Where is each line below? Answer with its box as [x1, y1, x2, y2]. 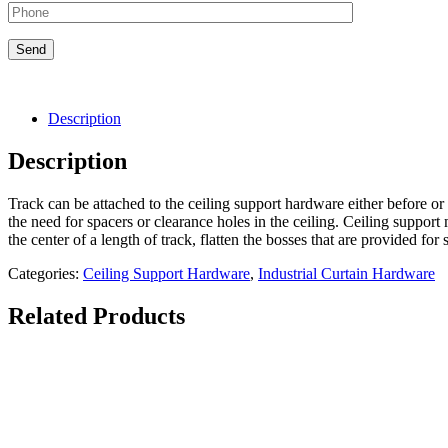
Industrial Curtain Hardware [258, 264, 435, 282]
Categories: [8, 264, 83, 282]
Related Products [8, 302, 185, 329]
